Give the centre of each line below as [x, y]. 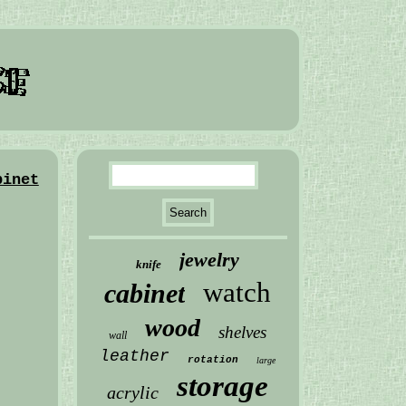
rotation [213, 360]
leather [135, 356]
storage [223, 386]
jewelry [210, 260]
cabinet [145, 293]
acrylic [133, 392]
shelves [243, 332]
